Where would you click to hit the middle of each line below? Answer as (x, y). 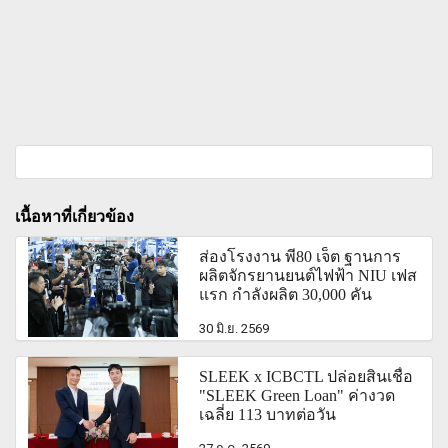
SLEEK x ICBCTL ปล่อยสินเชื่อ (306, 376)
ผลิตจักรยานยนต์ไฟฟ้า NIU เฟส (308, 275)
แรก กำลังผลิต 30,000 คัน (286, 294)
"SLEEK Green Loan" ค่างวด (297, 395)
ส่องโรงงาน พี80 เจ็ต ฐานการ (300, 256)
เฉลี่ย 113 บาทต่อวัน (268, 414)
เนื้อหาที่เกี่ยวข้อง (74, 216)
